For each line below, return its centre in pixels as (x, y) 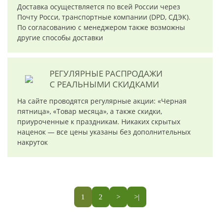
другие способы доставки (60, 38)
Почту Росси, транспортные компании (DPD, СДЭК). (104, 17)
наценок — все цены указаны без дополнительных (104, 132)
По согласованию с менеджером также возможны (101, 27)
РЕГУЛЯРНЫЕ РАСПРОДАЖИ (106, 73)
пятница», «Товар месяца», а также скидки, (90, 111)
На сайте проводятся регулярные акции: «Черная (102, 101)
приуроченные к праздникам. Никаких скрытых (99, 122)
